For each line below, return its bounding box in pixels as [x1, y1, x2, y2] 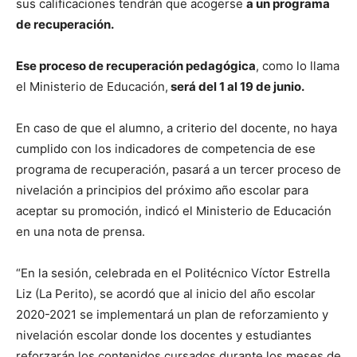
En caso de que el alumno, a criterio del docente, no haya [16, 120, 337, 135]
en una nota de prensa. [16, 223, 145, 239]
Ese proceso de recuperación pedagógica [16, 57, 256, 73]
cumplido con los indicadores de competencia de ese [16, 140, 316, 156]
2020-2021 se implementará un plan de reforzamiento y [16, 306, 328, 322]
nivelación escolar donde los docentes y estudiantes [16, 327, 312, 343]
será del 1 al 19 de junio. [168, 78, 304, 94]
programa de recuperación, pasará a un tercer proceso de [16, 161, 341, 177]
